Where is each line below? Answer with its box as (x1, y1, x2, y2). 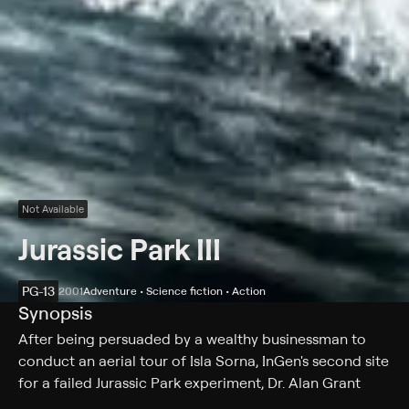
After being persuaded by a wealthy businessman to (18, 330, 366, 348)
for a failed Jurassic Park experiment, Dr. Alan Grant (18, 373, 361, 392)
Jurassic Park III (18, 230, 221, 267)
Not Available (22, 203, 84, 215)
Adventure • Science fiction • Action (83, 284, 266, 298)
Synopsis (18, 301, 92, 324)
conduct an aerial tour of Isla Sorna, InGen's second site (18, 351, 389, 370)
